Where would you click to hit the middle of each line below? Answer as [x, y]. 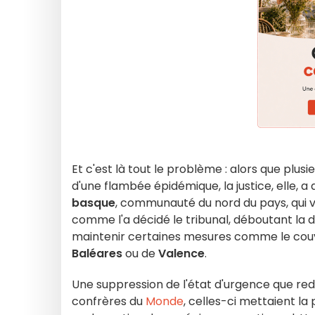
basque [94, 203]
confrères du [109, 301]
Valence [181, 253]
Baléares [97, 253]
